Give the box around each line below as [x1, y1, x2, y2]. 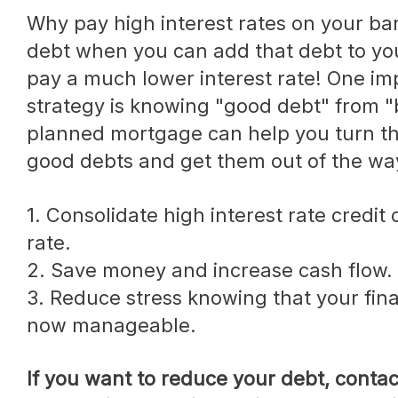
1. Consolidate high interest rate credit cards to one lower [27, 203, 41, 227]
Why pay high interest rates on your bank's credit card [27, 11, 45, 35]
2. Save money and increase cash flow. [27, 258, 393, 282]
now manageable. [27, 313, 196, 337]
